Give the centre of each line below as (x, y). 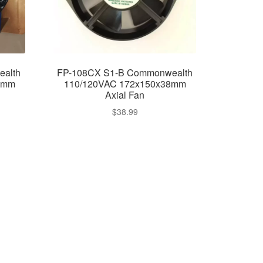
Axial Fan (125, 95)
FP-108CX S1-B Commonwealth (125, 72)
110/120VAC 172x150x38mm (125, 83)
